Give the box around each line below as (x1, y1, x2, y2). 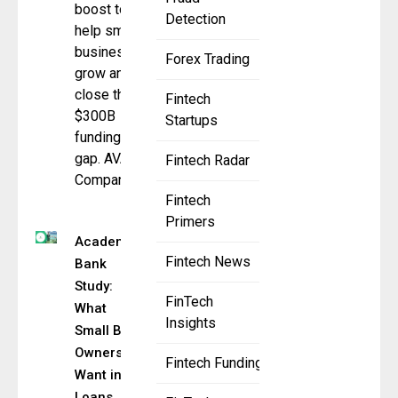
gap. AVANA (75, 150, 147, 168)
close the (75, 86, 132, 104)
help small (75, 22, 139, 40)
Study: (75, 278, 113, 295)
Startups (165, 112, 218, 130)
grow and (75, 65, 131, 83)
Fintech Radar (165, 152, 250, 170)
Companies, (75, 171, 147, 189)
